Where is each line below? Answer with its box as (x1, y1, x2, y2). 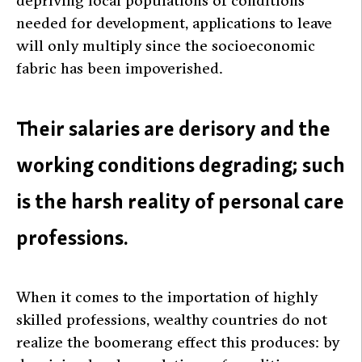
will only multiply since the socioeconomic (16, 36, 315, 56)
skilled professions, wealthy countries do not (16, 309, 327, 330)
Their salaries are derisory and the (16, 113, 330, 142)
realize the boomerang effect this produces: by (16, 332, 339, 352)
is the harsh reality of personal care (16, 186, 344, 215)
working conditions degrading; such (16, 149, 345, 179)
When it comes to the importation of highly (16, 287, 318, 307)
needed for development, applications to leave (16, 13, 332, 33)
